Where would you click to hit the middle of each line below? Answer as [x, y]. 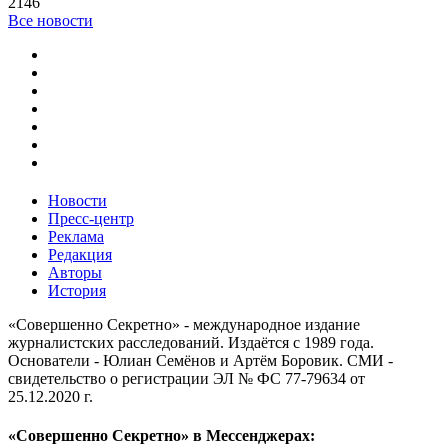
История [77, 291]
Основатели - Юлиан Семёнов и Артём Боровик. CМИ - [200, 361]
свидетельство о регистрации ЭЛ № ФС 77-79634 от [186, 379]
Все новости [50, 21]
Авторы [75, 273]
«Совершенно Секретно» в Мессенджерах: [161, 436]
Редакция [80, 255]
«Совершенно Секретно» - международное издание [184, 325]
